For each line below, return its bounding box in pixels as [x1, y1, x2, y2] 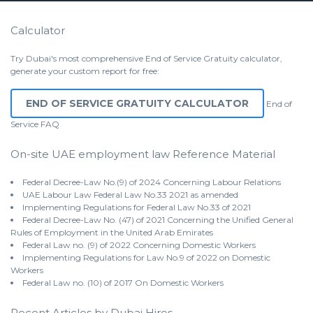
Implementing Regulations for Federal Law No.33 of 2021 [22, 202, 251, 213]
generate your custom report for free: [10, 66, 159, 77]
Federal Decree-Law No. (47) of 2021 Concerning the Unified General [22, 214, 293, 226]
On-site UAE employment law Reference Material [10, 147, 275, 161]
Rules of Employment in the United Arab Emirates [10, 227, 213, 238]
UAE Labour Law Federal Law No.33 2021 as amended [22, 189, 238, 201]
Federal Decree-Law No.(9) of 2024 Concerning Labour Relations [22, 177, 281, 188]
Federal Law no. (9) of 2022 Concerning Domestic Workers [22, 240, 256, 251]
